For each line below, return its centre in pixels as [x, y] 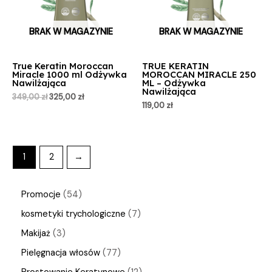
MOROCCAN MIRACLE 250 [199, 74]
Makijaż [36, 234]
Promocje [41, 195]
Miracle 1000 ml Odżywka [70, 74]
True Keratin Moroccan [63, 66]
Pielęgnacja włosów [61, 253]
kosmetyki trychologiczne [73, 214]
